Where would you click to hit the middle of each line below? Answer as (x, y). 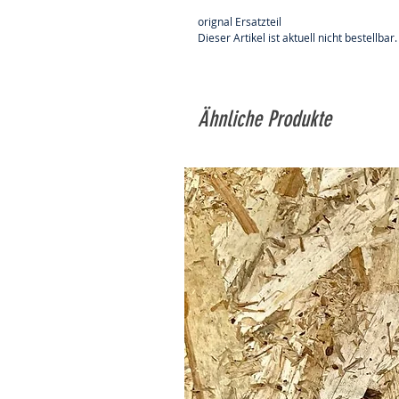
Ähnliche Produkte (265, 119)
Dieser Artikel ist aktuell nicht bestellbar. (297, 38)
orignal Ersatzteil (240, 22)
